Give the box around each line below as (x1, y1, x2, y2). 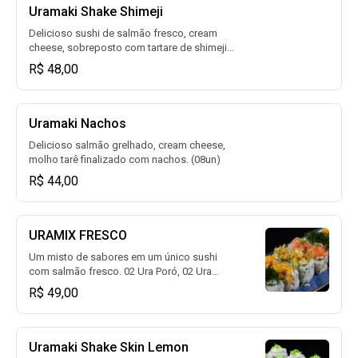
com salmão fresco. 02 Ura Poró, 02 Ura (29, 265, 212, 277)
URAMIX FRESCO (29, 228, 127, 243)
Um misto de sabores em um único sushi (29, 251, 217, 263)
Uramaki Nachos (29, 116, 126, 131)
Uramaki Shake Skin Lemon (29, 340, 189, 355)
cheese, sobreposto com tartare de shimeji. (29, 42, 229, 54)
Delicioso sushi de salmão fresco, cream (29, 27, 217, 39)
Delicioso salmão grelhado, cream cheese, (29, 139, 225, 151)
